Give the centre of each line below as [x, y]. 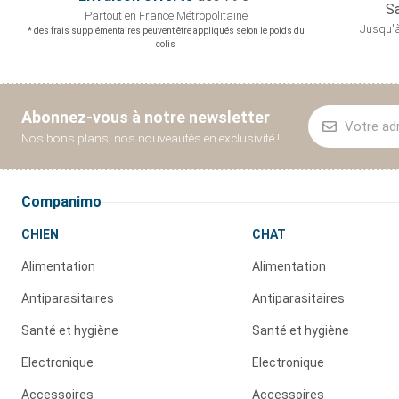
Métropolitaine [212, 16]
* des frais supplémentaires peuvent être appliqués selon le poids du [166, 31]
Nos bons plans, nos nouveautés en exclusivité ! [151, 138]
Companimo [61, 202]
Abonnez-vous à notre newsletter [146, 118]
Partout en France [130, 16]
